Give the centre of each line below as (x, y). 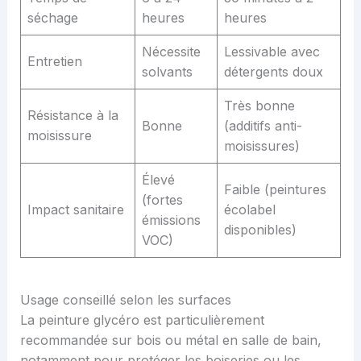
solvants (167, 71)
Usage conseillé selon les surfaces (125, 299)
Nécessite (171, 51)
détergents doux (273, 71)
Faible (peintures (275, 189)
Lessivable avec (272, 51)
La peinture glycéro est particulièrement (142, 320)
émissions (171, 220)
